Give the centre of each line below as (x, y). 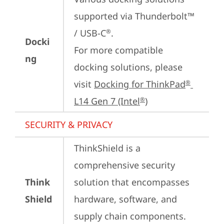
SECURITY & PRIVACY (69, 124)
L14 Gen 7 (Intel (107, 101)
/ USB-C (90, 33)
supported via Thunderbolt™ (134, 16)
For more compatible (118, 50)
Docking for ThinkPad (140, 84)
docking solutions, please (128, 67)
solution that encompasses (132, 182)
